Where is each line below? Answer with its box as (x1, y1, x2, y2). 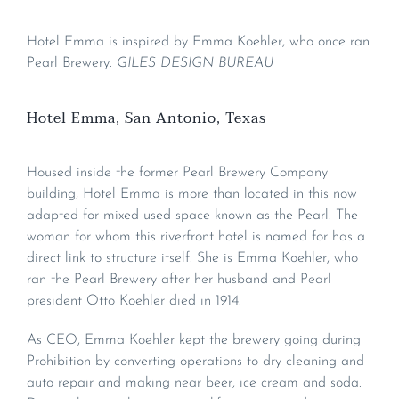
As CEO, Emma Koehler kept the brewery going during (27, 332, 361, 347)
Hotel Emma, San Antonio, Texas (27, 105, 266, 131)
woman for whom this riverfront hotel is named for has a (27, 229, 365, 244)
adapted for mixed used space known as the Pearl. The (27, 208, 358, 223)
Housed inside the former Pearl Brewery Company (27, 165, 328, 180)
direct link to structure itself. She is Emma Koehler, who (27, 250, 358, 265)
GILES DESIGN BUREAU (117, 56, 273, 71)
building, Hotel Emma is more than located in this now (27, 186, 357, 201)
